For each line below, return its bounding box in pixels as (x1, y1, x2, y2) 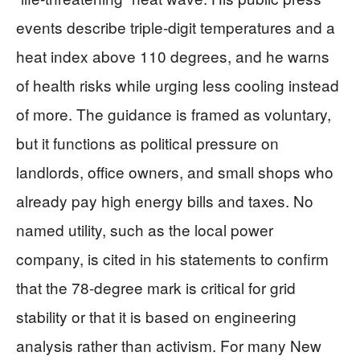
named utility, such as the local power (16, 218, 273, 240)
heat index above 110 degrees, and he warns (16, 44, 329, 67)
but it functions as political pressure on (16, 131, 279, 153)
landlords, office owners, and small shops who (16, 160, 333, 182)
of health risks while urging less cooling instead (16, 73, 339, 96)
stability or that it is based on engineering (16, 305, 297, 327)
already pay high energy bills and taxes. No (16, 189, 313, 211)
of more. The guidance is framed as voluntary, (16, 102, 331, 125)
